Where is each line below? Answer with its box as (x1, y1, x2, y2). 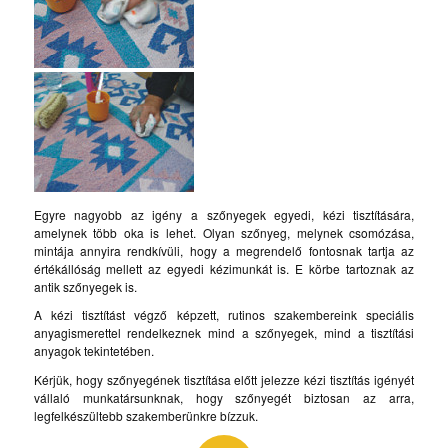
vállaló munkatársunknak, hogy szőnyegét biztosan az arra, (33, 388, 415, 406)
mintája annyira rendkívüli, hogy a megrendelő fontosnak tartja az (33, 242, 415, 260)
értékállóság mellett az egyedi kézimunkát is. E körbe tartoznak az (33, 260, 415, 278)
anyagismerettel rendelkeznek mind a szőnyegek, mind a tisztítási (33, 324, 415, 342)
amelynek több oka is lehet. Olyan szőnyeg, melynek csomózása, (33, 224, 415, 242)
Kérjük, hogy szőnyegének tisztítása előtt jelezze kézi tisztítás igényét (33, 370, 415, 388)
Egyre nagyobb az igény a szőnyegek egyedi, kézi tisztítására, (33, 206, 415, 224)
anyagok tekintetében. (33, 342, 154, 360)
